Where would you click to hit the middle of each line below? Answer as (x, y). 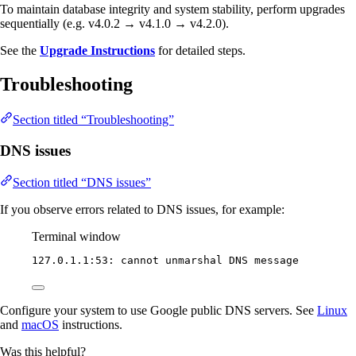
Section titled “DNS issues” (82, 183)
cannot (140, 261)
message (277, 261)
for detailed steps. (200, 51)
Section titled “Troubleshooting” (93, 119)
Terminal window (76, 237)
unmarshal (194, 261)
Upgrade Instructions (97, 51)
